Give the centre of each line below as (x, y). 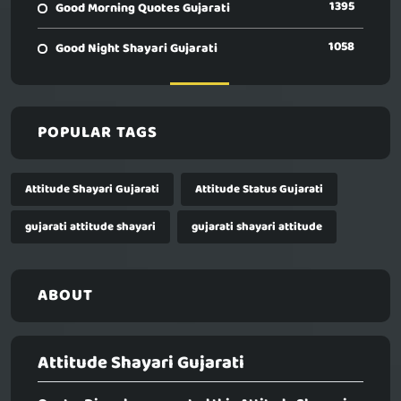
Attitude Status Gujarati (259, 190)
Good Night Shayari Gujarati (137, 49)
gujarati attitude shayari (90, 227)
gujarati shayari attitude (257, 227)
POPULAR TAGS (98, 133)
